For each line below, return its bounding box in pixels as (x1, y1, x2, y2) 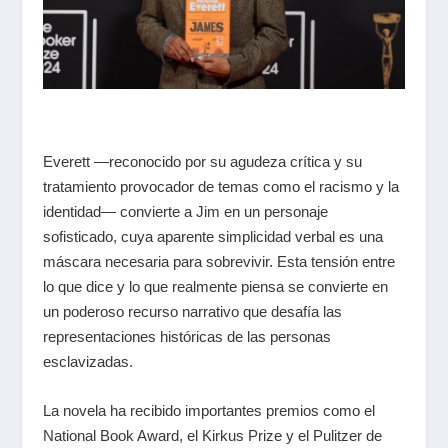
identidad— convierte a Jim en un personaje (42, 202, 328, 220)
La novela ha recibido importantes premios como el (42, 401, 375, 419)
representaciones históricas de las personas (42, 327, 331, 345)
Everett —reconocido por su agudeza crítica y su (42, 152, 362, 170)
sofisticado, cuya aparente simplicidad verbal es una (42, 227, 383, 245)
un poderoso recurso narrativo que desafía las (42, 302, 342, 320)
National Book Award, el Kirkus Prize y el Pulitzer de (42, 426, 382, 444)
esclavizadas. (42, 352, 133, 370)
